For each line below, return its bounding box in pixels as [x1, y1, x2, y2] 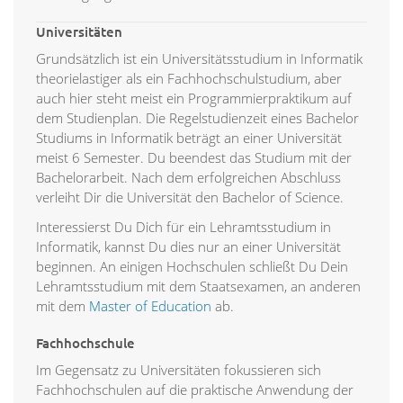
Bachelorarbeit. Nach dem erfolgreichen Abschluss [36, 168, 341, 187]
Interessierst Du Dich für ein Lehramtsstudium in [36, 218, 331, 237]
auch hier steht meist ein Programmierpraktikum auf [36, 89, 352, 108]
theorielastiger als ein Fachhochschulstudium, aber [36, 69, 342, 88]
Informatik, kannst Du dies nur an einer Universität [36, 237, 341, 256]
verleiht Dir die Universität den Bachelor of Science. [36, 188, 344, 207]
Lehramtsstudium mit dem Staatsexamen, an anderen [36, 277, 361, 296]
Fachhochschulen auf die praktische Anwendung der [36, 381, 354, 399]
